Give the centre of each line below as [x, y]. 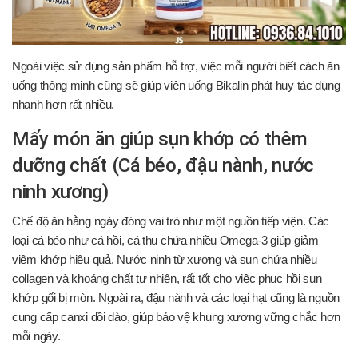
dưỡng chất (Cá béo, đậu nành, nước [163, 165]
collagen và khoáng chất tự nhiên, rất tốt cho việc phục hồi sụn [167, 278]
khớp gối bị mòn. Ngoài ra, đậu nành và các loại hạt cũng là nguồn [176, 298]
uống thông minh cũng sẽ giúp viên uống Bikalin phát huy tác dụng [176, 85]
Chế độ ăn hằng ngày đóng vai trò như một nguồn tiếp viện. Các [171, 221]
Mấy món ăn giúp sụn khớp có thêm [160, 139]
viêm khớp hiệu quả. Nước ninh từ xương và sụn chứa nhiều [165, 259]
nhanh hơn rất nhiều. [64, 104]
